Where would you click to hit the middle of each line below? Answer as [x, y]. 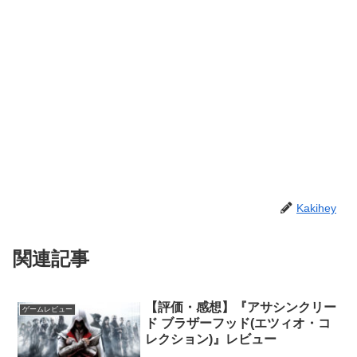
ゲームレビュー [48, 310]
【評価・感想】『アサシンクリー [241, 308]
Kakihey [316, 208]
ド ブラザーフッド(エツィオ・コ [238, 324]
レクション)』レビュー [211, 339]
